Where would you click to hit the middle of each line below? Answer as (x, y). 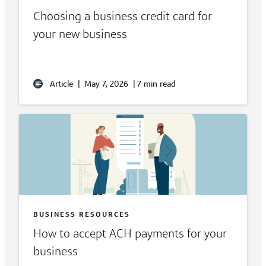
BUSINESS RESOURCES (82, 214)
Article (61, 84)
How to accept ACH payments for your (130, 234)
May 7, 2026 (106, 84)
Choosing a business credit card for (123, 16)
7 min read (156, 84)
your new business (80, 34)
